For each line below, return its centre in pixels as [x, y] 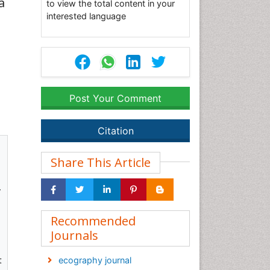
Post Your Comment [115, 98]
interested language [86, 16]
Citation [115, 131]
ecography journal [95, 260]
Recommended [93, 221]
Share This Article [101, 162]
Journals [74, 235]
